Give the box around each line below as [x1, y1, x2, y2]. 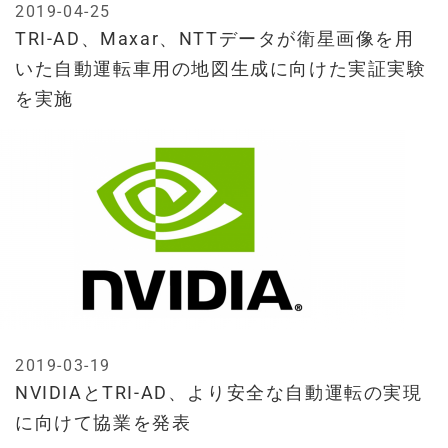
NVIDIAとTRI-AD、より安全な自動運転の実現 [15, 382, 423, 404]
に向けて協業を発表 [15, 412, 192, 434]
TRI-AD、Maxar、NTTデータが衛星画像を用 [15, 28, 415, 50]
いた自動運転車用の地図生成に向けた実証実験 [15, 58, 427, 80]
